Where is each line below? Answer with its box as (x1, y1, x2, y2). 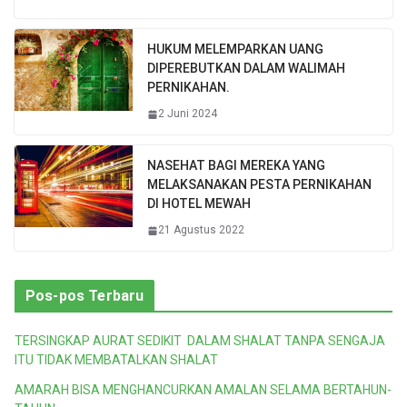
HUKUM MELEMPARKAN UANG (147, 42, 323, 57)
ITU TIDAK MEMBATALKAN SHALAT (15, 352, 218, 368)
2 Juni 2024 (158, 107, 217, 121)
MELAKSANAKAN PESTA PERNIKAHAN (147, 177, 372, 193)
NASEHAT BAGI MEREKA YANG (147, 158, 325, 174)
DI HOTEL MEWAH (147, 196, 251, 212)
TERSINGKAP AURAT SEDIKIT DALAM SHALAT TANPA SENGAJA (15, 333, 385, 349)
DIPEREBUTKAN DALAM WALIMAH (147, 61, 345, 76)
